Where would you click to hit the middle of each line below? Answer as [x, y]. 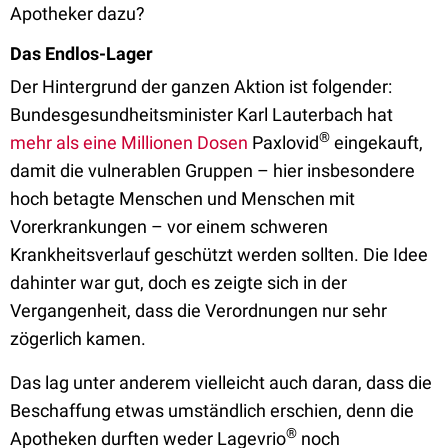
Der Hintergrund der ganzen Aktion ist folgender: [201, 86]
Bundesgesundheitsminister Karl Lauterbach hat [201, 114]
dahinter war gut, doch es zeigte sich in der [178, 282]
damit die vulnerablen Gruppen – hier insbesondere [212, 170]
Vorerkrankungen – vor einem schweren [169, 226]
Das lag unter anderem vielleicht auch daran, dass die [221, 382]
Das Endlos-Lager [81, 53]
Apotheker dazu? [77, 13]
